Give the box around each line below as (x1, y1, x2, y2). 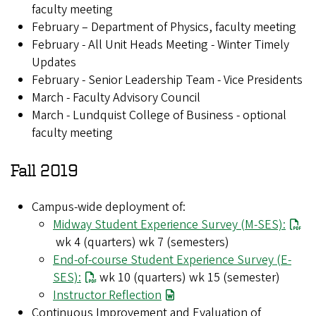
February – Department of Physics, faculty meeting (32, 18, 296, 37)
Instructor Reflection (53, 286, 162, 305)
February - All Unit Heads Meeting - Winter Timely (32, 36, 289, 54)
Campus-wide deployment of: (32, 198, 186, 217)
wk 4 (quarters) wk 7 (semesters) (53, 233, 229, 252)
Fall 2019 (11, 161, 78, 180)
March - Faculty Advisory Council (32, 89, 200, 107)
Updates (32, 54, 76, 72)
